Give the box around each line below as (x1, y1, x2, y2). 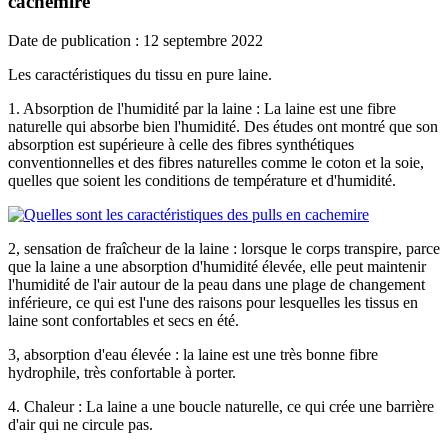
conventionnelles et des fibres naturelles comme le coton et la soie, (8, 153, 424, 171)
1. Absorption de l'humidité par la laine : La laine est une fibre (8, 99, 396, 117)
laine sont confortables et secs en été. (8, 311, 239, 329)
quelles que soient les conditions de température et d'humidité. (8, 171, 396, 189)
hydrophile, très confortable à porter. (8, 363, 236, 381)
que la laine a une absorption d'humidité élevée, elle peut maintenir (8, 257, 426, 275)
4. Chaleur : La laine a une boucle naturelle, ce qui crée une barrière (8, 397, 434, 415)
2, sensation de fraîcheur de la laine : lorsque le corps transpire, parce (8, 239, 440, 257)
